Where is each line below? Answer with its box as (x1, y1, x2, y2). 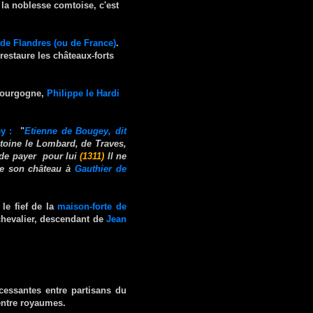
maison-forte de (57, 201, 126, 212)
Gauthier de (75, 163, 126, 174)
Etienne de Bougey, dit (24, 125, 127, 136)
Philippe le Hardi (47, 87, 119, 99)
